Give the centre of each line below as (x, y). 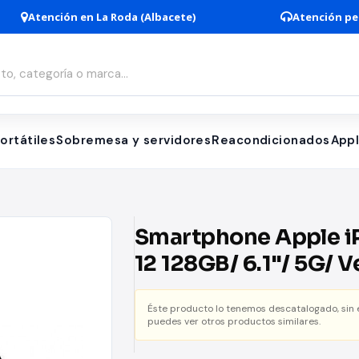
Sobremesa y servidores (134, 140)
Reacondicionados (271, 140)
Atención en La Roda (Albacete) (111, 17)
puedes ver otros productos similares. (234, 321)
